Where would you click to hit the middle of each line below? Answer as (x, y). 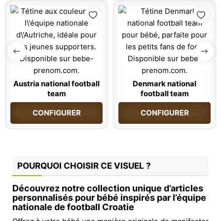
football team (165, 93)
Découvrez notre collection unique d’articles (108, 188)
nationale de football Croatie (73, 207)
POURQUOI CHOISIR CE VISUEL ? (84, 166)
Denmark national (165, 83)
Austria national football (56, 83)
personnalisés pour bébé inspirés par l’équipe (109, 197)
